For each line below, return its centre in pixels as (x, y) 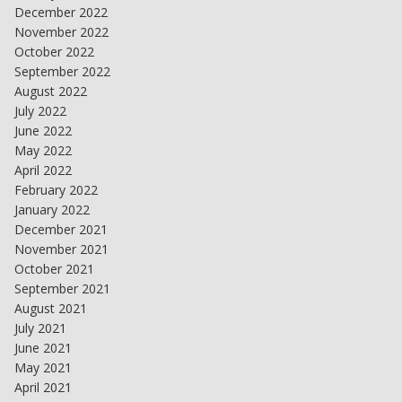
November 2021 (61, 249)
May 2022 (43, 150)
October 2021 (54, 268)
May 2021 (43, 367)
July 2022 (40, 110)
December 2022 (61, 12)
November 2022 (61, 31)
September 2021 (62, 288)
